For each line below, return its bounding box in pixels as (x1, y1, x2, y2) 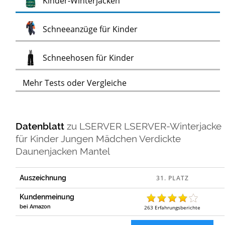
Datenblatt (16, 120, 67, 132)
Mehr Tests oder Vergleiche (23, 77, 127, 89)
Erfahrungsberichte (155, 203, 201, 211)
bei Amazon (20, 203, 51, 210)
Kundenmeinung (20, 192, 75, 201)
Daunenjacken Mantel (16, 145, 110, 157)
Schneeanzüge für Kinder (43, 24, 138, 35)
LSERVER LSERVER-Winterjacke (79, 120, 222, 132)
